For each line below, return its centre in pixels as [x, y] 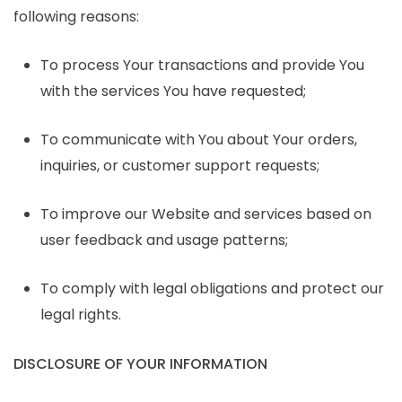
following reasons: [76, 16]
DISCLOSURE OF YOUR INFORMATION [140, 363]
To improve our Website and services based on [206, 214]
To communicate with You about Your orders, [199, 139]
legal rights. [81, 314]
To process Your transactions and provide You [202, 65]
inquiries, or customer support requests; [180, 165]
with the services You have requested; [173, 91]
